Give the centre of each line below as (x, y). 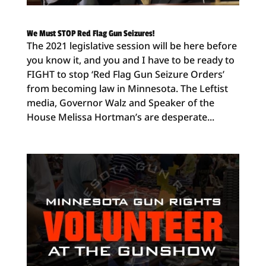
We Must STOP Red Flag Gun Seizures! (91, 33)
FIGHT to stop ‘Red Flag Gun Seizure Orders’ (125, 74)
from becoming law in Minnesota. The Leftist (127, 88)
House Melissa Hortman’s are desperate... (120, 117)
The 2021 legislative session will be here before (132, 45)
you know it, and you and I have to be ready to (130, 60)
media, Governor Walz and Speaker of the (120, 102)
